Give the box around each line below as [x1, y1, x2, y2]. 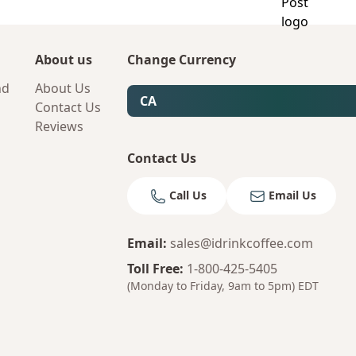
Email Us [269, 188, 316, 203]
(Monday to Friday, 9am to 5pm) [127, 278, 295, 294]
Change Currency [127, 51, 236, 68]
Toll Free [127, 260, 180, 278]
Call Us [169, 188, 207, 203]
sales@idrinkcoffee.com [170, 234, 313, 253]
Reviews [35, 118, 83, 135]
